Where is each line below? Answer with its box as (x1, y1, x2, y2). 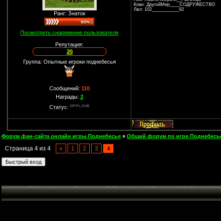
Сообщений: (49, 85, 81, 91)
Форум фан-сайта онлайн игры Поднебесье (1, 133, 121, 139)
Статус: (49, 104, 71, 110)
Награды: (55, 94, 80, 100)
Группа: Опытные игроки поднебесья (23, 59, 116, 65)
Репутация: (55, 41, 84, 47)
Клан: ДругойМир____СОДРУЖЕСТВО (134, 2, 216, 7)
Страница (5, 145, 35, 152)
